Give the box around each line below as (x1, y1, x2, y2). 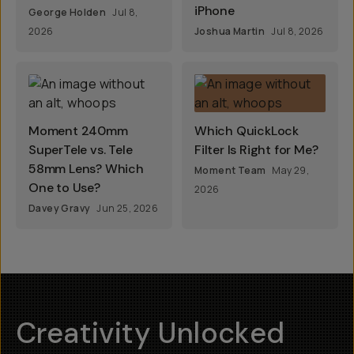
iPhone (194, 2, 235, 19)
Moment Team (194, 164, 266, 177)
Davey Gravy (28, 201, 91, 215)
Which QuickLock (194, 122, 299, 139)
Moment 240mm (28, 122, 128, 139)
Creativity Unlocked (16, 314, 285, 352)
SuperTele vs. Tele (28, 141, 133, 158)
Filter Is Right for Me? (194, 141, 318, 158)
